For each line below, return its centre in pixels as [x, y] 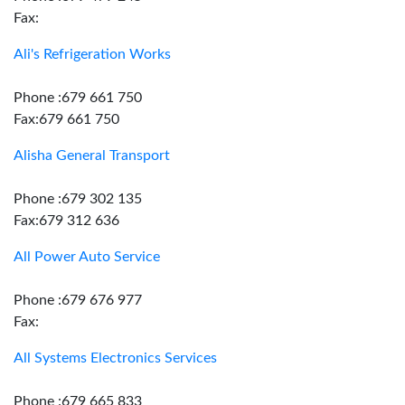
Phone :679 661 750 [78, 98]
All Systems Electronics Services [115, 358]
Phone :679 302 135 [78, 199]
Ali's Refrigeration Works [92, 54]
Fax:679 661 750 [66, 119]
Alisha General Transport [92, 155]
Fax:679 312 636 [66, 221]
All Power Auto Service [87, 257]
